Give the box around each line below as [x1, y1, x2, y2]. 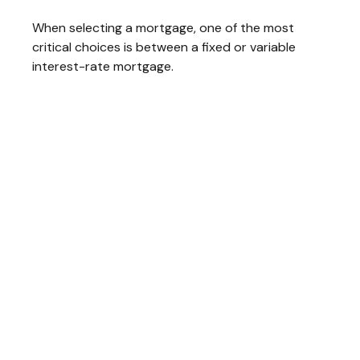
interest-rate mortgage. [32, 58, 174, 76]
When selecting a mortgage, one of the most [32, 19, 294, 37]
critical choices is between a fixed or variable [32, 39, 296, 56]
